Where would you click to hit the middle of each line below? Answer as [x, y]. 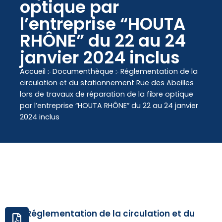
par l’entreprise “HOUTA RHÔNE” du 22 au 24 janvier [109, 106]
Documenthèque [83, 72]
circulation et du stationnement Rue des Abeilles [107, 83]
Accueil [33, 72]
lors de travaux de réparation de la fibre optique [107, 94]
